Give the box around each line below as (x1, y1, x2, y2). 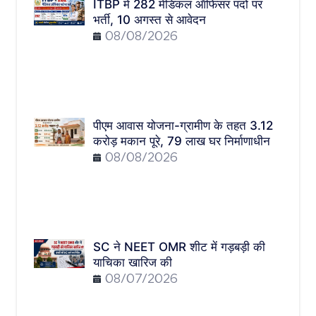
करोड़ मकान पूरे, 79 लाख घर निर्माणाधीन (93, 134, 270, 149)
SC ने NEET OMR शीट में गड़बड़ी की (93, 240, 265, 255)
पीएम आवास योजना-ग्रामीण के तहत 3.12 (93, 119, 273, 133)
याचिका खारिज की (93, 255, 172, 270)
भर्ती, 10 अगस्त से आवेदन (93, 13, 206, 28)
